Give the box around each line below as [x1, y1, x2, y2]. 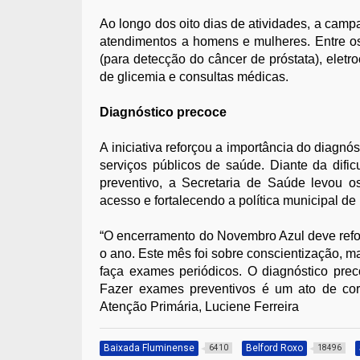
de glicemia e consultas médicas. [100, 69, 289, 84]
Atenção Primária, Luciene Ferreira [100, 299, 300, 313]
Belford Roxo [246, 342, 304, 354]
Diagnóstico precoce [100, 104, 227, 119]
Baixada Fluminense [104, 342, 195, 354]
